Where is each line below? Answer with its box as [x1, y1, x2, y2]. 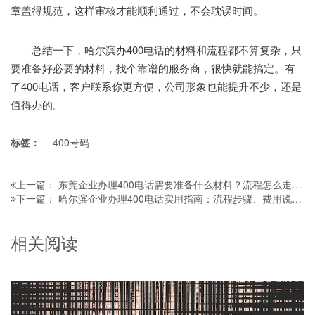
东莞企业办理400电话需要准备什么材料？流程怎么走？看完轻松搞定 [58, 176, 292, 191]
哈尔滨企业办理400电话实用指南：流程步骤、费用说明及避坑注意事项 [58, 191, 292, 205]
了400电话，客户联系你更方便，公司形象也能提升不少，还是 [11, 78, 302, 94]
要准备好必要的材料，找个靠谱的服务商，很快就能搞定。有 [11, 60, 295, 75]
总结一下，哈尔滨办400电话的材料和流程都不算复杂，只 [11, 41, 302, 57]
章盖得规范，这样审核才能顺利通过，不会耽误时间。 [11, 2, 264, 18]
